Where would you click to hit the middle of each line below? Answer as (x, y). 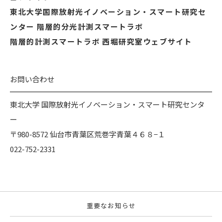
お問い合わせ (32, 79)
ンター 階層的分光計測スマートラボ (77, 26)
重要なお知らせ (111, 206)
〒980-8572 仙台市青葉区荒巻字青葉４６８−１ (87, 134)
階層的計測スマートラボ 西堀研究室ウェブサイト (101, 41)
